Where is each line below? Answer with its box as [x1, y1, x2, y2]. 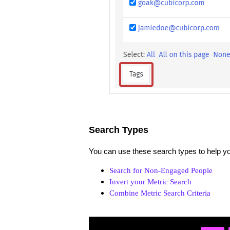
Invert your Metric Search [109, 178, 191, 186]
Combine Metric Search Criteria [109, 189, 210, 198]
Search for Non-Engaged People [109, 166, 213, 175]
